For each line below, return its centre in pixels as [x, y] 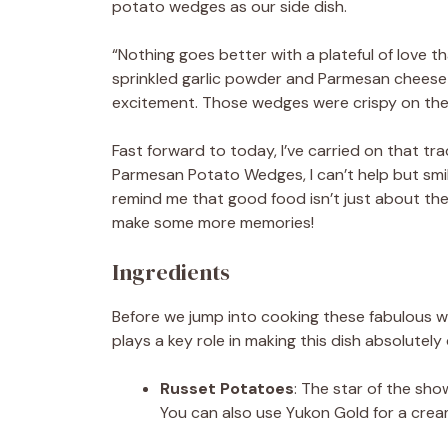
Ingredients [171, 271]
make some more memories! [213, 222]
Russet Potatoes [227, 388]
